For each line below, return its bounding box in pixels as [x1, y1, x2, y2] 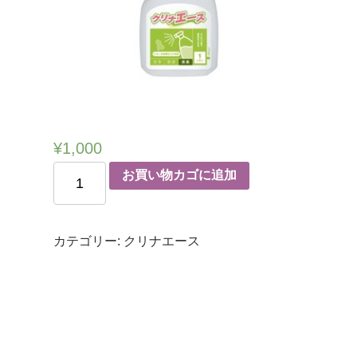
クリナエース [124, 233, 201, 248]
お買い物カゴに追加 [121, 168, 237, 182]
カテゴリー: [53, 233, 124, 248]
